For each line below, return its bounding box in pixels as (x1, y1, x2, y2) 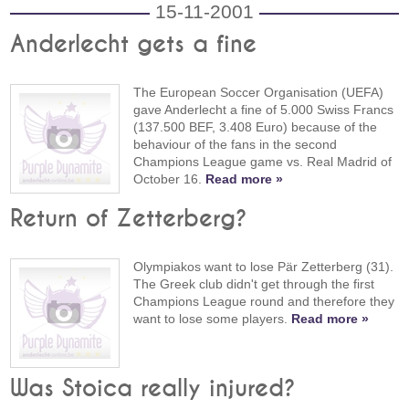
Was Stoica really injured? (10, 376, 297, 401)
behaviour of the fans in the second (133, 136, 338, 152)
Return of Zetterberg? (10, 206, 248, 231)
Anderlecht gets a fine (10, 32, 257, 57)
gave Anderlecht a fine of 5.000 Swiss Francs (133, 101, 394, 117)
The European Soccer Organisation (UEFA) (133, 84, 384, 100)
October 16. (133, 171, 206, 186)
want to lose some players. (133, 310, 292, 326)
